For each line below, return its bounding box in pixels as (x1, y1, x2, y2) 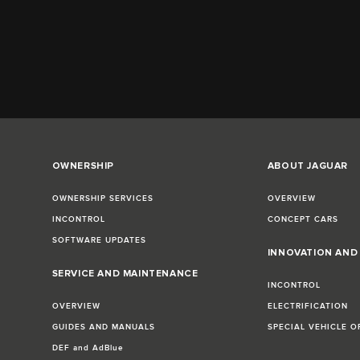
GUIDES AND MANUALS (51, 322, 155, 333)
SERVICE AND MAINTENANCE (51, 268, 198, 280)
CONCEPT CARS (267, 215, 338, 225)
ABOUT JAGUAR (267, 160, 349, 173)
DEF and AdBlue (51, 343, 124, 354)
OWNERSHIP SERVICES (51, 194, 153, 204)
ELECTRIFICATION (267, 301, 348, 312)
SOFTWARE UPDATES (51, 235, 146, 246)
